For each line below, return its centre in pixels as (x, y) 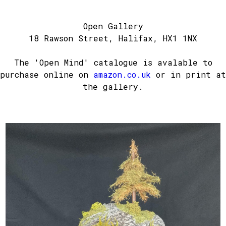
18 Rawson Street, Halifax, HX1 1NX (113, 38)
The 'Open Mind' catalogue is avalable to (113, 63)
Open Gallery (113, 26)
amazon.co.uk (122, 75)
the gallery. (113, 87)
